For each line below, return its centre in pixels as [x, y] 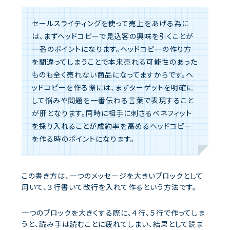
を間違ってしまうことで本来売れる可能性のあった [115, 61]
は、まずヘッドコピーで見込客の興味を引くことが [113, 36]
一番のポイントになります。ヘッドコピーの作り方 [112, 49]
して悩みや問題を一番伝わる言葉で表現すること [113, 100]
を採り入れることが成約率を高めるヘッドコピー [112, 126]
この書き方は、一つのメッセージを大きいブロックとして [112, 175]
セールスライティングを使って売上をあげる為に [110, 23]
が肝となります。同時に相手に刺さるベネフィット [112, 113]
